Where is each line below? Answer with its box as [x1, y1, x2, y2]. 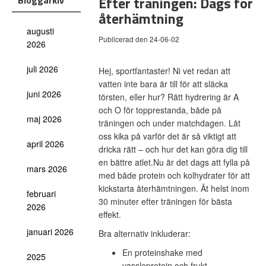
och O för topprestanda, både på [98, 104, 221, 116]
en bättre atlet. [98, 156, 153, 168]
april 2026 [27, 138, 64, 150]
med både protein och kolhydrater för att [98, 169, 250, 181]
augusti [27, 25, 54, 37]
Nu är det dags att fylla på [153, 156, 250, 168]
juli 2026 [27, 63, 58, 75]
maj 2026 [27, 113, 62, 125]
